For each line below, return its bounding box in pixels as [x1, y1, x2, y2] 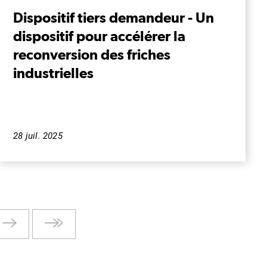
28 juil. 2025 [13, 131, 63, 142]
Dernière [44, 218, 79, 229]
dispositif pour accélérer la [13, 27, 185, 45]
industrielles [13, 64, 94, 82]
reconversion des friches [13, 46, 170, 63]
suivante [1, 232, 38, 244]
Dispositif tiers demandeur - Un [13, 9, 214, 26]
